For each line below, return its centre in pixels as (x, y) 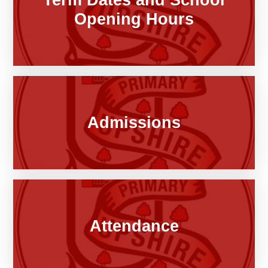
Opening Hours (134, 19)
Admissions (134, 122)
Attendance (134, 226)
